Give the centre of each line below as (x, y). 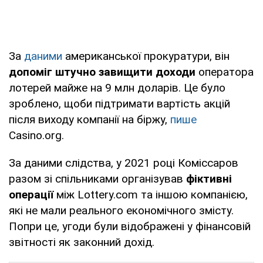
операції (31, 194)
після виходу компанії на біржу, (90, 119)
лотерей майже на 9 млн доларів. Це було (117, 87)
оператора (225, 72)
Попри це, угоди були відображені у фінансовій (130, 226)
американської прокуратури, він (147, 56)
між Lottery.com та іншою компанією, (151, 194)
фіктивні (208, 178)
